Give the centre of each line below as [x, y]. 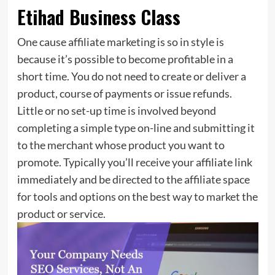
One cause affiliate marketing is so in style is [120, 41]
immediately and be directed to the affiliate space [133, 179]
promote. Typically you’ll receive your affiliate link [134, 162]
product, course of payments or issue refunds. [124, 93]
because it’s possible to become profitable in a [125, 59]
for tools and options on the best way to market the [137, 196]
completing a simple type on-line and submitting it [136, 127]
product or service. [61, 213]
